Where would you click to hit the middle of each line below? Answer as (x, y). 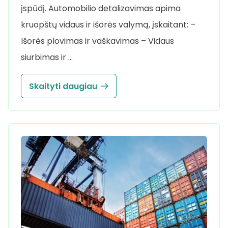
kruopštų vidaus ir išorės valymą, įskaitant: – (108, 25)
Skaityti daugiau (63, 86)
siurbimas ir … (47, 58)
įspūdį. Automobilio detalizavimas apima (101, 9)
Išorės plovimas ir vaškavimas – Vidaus (97, 41)
